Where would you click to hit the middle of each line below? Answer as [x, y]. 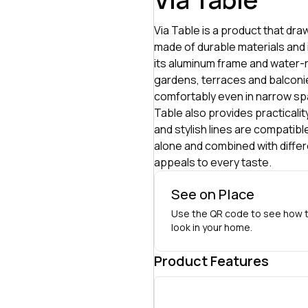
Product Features [211, 261]
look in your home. [212, 227]
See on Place [213, 194]
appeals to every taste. [213, 162]
